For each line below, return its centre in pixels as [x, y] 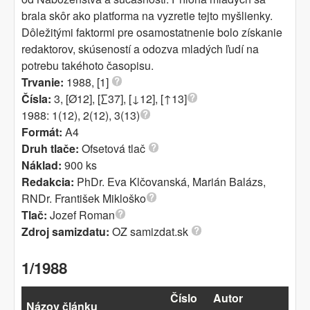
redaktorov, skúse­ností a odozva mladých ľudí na [140, 49]
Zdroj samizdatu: [67, 231]
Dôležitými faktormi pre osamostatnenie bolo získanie [152, 32]
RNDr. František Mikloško [84, 198]
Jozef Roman [81, 215]
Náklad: [43, 165]
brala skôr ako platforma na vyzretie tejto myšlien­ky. [147, 16]
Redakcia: [48, 182]
